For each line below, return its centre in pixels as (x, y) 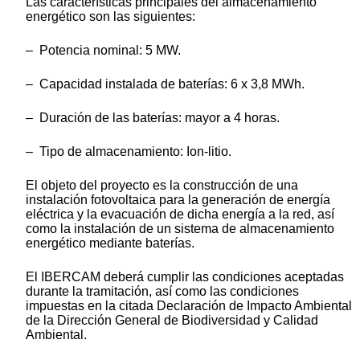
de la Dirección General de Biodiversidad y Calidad (172, 320)
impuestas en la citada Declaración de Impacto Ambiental (189, 305)
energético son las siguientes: (110, 16)
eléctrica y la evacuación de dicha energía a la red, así (180, 214)
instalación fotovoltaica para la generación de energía (178, 199)
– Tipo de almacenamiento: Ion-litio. (129, 151)
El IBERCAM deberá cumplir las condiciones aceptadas (185, 276)
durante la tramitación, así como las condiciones (162, 291)
